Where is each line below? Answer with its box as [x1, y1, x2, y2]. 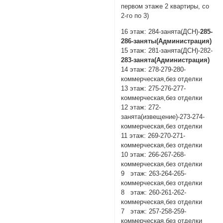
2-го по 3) [121, 12, 149, 20]
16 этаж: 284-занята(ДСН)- [121, 27, 201, 35]
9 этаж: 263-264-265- [121, 169, 187, 177]
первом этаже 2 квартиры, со [121, 2, 210, 10]
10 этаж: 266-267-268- [121, 150, 186, 158]
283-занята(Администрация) [121, 56, 210, 64]
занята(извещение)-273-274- [121, 112, 205, 120]
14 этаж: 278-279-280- [121, 65, 186, 73]
